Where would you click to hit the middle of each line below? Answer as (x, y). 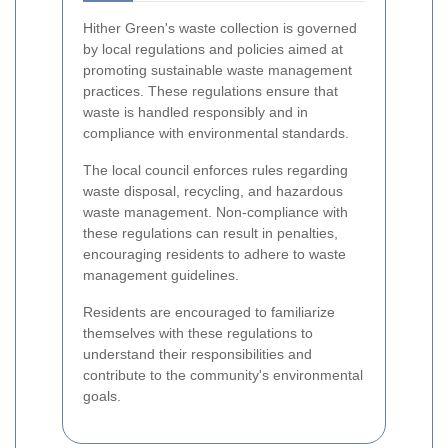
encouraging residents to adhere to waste (214, 254)
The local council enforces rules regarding (215, 170)
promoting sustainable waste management (217, 70)
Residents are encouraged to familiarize (209, 312)
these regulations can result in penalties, (210, 233)
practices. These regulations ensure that (210, 91)
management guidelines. (161, 275)
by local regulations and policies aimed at (213, 49)
